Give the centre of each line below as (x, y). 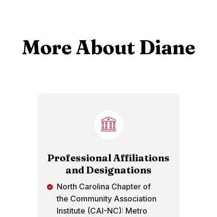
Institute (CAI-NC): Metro (102, 211)
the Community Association (107, 199)
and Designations (108, 170)
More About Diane (108, 47)
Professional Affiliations (108, 158)
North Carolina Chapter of (104, 186)
